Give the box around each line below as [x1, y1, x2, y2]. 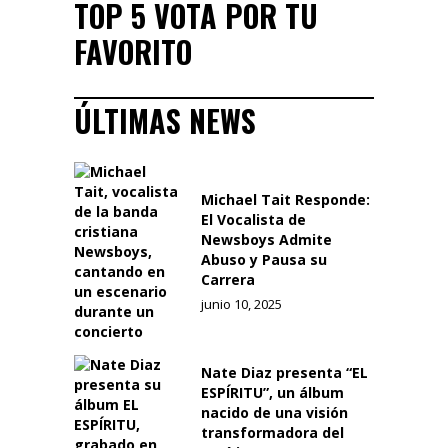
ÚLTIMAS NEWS [74, 98, 256, 144]
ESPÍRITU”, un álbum [201, 383, 344, 403]
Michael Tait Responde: [201, 190, 370, 210]
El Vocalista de [201, 210, 306, 230]
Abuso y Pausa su [201, 250, 327, 270]
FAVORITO [74, 29, 192, 75]
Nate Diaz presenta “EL [201, 363, 368, 383]
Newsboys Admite [201, 230, 332, 250]
